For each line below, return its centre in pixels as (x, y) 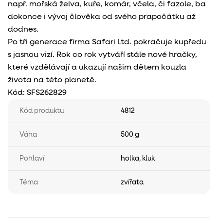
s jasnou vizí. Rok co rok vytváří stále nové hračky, (102, 55)
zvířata (132, 182)
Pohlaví (32, 158)
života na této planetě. (52, 80)
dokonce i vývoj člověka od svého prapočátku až (102, 17)
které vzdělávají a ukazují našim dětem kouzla (97, 67)
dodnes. (23, 29)
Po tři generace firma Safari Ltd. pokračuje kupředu (107, 42)
